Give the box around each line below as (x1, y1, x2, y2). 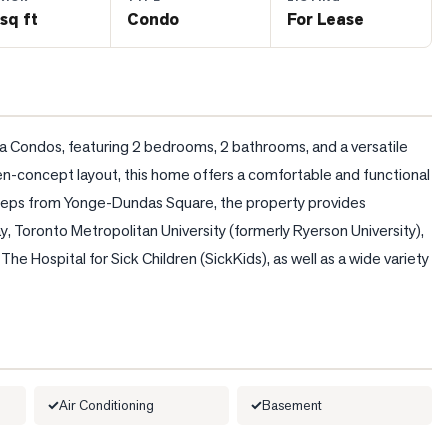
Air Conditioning (59, 396, 154, 414)
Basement (262, 396, 322, 414)
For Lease (287, 8, 365, 30)
